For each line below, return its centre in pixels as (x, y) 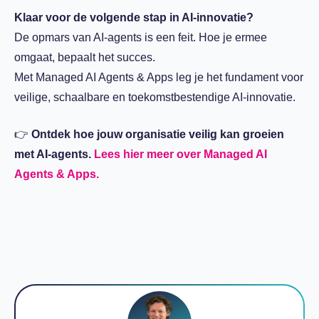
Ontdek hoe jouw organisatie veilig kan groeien (158, 134)
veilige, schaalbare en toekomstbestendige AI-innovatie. (155, 97)
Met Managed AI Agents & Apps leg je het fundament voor (159, 77)
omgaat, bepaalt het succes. (85, 57)
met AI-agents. (53, 154)
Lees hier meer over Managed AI (181, 154)
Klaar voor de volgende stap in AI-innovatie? (134, 17)
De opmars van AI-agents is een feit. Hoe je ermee (141, 37)
